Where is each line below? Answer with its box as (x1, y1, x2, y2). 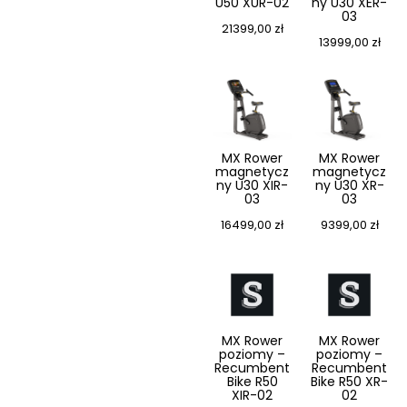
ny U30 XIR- (216, 176, 288, 195)
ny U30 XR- (314, 176, 384, 195)
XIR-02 (232, 386, 273, 405)
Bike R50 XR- (311, 372, 388, 392)
